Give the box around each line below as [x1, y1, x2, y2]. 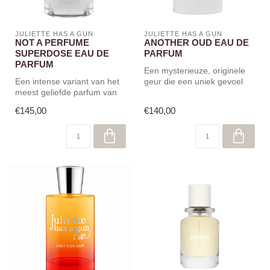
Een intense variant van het [15, 76, 119, 86]
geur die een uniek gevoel [144, 76, 243, 86]
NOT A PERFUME [15, 37, 89, 48]
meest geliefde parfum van [15, 87, 117, 97]
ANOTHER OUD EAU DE [144, 37, 249, 48]
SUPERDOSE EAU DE [15, 48, 109, 58]
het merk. [15, 98, 51, 108]
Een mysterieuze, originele [144, 65, 245, 75]
